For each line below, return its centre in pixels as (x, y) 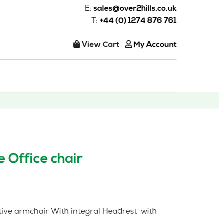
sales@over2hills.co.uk (135, 9)
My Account (154, 45)
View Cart (100, 45)
